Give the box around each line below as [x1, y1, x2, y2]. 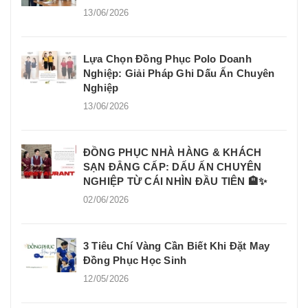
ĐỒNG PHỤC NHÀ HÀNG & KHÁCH [83, 146, 262, 158]
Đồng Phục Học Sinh [83, 254, 187, 266]
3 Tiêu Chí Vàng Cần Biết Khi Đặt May [83, 239, 270, 252]
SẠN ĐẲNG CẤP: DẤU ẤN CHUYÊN [83, 160, 262, 173]
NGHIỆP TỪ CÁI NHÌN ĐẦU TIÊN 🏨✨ [83, 175, 267, 187]
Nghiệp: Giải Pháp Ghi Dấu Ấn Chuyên [83, 67, 275, 79]
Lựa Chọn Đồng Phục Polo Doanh [83, 52, 252, 65]
